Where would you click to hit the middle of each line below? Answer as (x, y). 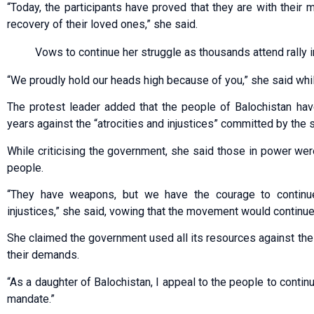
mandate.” (31, 299)
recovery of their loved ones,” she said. (102, 24)
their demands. (43, 255)
